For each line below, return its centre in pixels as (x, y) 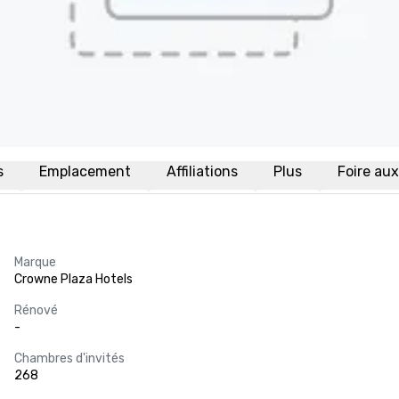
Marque (35, 262)
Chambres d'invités (69, 358)
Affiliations (202, 171)
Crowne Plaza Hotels (73, 279)
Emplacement (85, 171)
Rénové (36, 310)
